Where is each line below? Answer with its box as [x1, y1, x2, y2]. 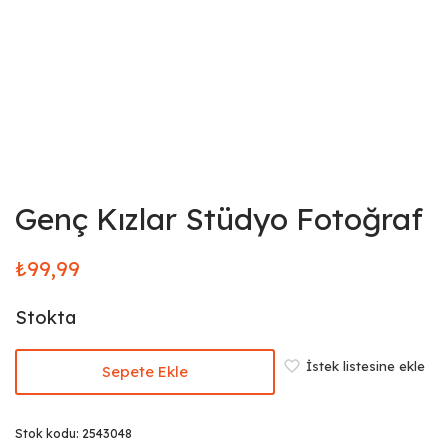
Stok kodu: [15, 426, 82, 441]
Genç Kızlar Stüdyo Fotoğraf [15, 200, 423, 238]
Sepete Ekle [102, 362, 188, 381]
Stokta [15, 306, 76, 329]
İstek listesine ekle [306, 357, 425, 374]
